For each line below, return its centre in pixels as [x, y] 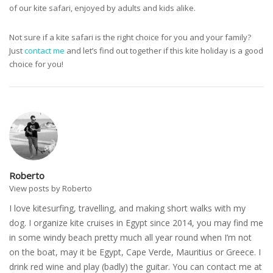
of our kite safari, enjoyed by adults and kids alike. [102, 8]
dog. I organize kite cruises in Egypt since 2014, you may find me [136, 223]
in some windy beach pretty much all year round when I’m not [130, 238]
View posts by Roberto [51, 189]
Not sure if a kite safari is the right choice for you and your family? [130, 37]
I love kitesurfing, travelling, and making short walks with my [127, 208]
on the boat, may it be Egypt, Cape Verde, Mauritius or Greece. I [135, 252]
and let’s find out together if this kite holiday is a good [165, 51]
